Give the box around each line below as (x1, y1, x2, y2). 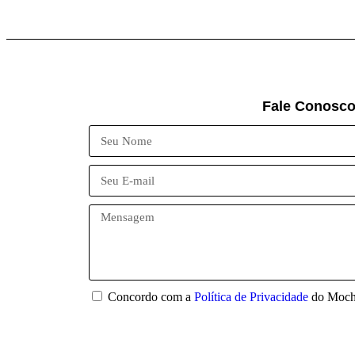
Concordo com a (108, 290, 194, 304)
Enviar (292, 321, 326, 334)
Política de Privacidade (194, 290, 308, 304)
